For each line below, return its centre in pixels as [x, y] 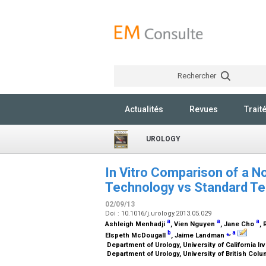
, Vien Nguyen [194, 224]
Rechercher [197, 76]
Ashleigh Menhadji [136, 224]
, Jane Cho [238, 224]
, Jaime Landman [199, 235]
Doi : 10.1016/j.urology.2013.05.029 [159, 213]
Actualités [144, 109]
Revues [204, 109]
